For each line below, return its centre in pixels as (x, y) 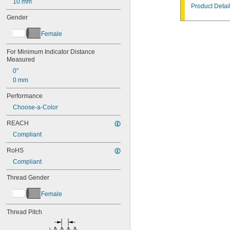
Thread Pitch (24, 212)
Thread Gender (28, 178)
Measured (21, 60)
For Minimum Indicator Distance (51, 52)
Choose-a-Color (35, 107)
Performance (25, 96)
